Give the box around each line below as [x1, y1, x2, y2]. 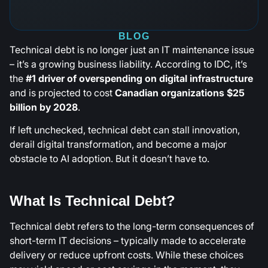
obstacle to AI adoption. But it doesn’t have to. [10, 151, 209, 166]
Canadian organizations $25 [115, 86, 245, 100]
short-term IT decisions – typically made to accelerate [10, 233, 246, 248]
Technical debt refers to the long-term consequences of [10, 218, 254, 233]
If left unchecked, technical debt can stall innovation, [10, 123, 240, 138]
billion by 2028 [10, 100, 78, 114]
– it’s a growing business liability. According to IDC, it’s [10, 57, 247, 71]
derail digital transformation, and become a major [10, 137, 227, 152]
